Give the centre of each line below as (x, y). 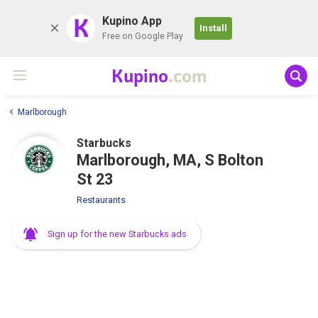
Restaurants (101, 199)
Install (213, 28)
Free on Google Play (143, 36)
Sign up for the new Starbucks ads (117, 234)
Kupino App (132, 21)
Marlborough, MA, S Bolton (170, 160)
